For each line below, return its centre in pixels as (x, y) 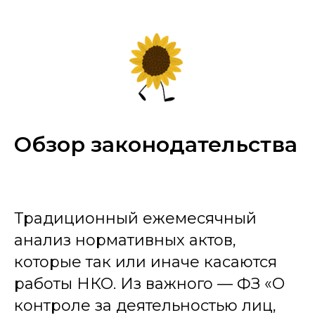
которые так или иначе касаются (146, 262)
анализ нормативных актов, (125, 240)
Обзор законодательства (156, 144)
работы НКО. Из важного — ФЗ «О (149, 284)
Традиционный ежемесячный (135, 218)
